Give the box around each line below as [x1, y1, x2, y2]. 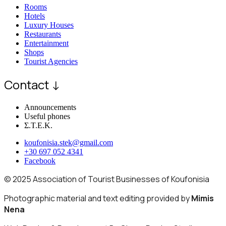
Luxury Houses [24, 21, 74, 30]
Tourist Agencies [24, 57, 78, 66]
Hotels [24, 12, 45, 21]
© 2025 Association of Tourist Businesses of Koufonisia [4, 174, 209, 185]
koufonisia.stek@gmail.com [24, 138, 113, 147]
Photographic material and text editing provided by [4, 193, 191, 204]
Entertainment [24, 39, 69, 48]
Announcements [24, 103, 76, 112]
